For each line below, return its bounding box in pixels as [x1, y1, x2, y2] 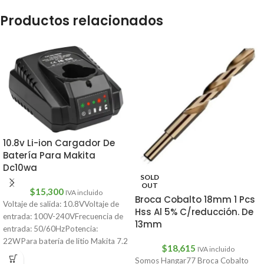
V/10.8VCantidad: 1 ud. [3, 248, 84, 258]
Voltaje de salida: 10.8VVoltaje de [3, 199, 119, 209]
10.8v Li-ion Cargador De [3, 136, 115, 149]
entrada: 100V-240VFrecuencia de [3, 211, 123, 221]
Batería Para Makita [3, 148, 95, 161]
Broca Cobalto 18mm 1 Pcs [135, 193, 255, 206]
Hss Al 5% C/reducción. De [135, 206, 253, 219]
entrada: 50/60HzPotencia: [3, 223, 98, 233]
